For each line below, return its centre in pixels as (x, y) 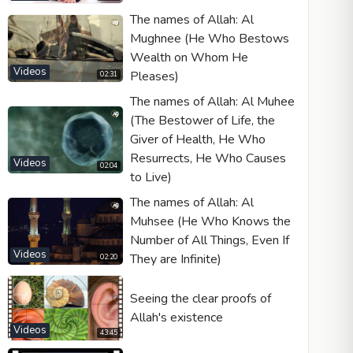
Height (283, 204)
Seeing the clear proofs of (200, 299)
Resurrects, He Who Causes (208, 159)
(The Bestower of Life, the (202, 121)
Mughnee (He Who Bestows (209, 39)
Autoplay (80, 133)
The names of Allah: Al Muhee (212, 102)
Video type (75, 76)
